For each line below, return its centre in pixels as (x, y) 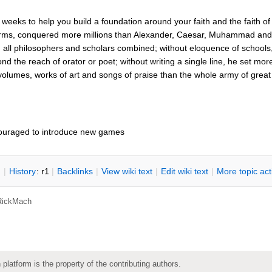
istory (25, 171)
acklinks (78, 171)
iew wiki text (130, 171)
